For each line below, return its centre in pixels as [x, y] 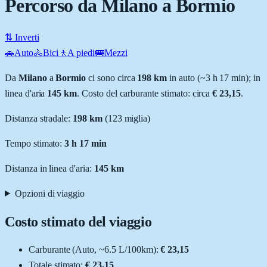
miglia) [136, 118]
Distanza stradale [37, 118]
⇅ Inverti [22, 37]
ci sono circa [111, 77]
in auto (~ [186, 77]
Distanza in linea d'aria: [49, 168]
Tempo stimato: [35, 143]
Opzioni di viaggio [50, 193]
